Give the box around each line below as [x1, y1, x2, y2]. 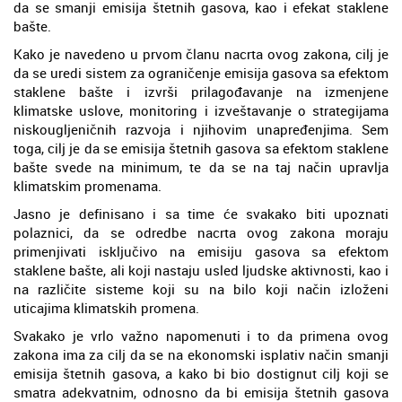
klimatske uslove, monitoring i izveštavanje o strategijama [13, 101, 389, 120]
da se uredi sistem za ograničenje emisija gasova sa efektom [13, 64, 389, 83]
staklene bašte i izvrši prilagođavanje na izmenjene [13, 83, 389, 101]
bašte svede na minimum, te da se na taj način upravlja [13, 158, 389, 177]
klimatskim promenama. [13, 177, 162, 196]
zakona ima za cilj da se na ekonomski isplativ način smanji [13, 345, 389, 364]
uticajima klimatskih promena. [13, 299, 199, 318]
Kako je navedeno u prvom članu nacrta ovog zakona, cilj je [13, 45, 389, 64]
